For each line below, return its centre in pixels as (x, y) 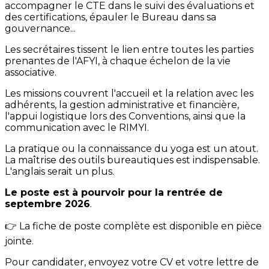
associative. (31, 73)
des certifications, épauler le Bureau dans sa (110, 17)
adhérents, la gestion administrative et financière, (122, 105)
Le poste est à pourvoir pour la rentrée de (114, 193)
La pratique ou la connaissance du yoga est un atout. (131, 149)
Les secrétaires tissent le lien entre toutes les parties (129, 50)
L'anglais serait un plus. (59, 172)
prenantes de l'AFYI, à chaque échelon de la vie (118, 61)
